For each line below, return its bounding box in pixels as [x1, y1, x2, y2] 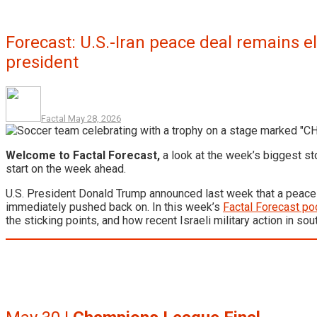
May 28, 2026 [68, 113, 121, 124]
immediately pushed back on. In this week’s [6, 200, 223, 214]
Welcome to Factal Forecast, [6, 148, 160, 162]
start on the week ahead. [6, 161, 126, 175]
